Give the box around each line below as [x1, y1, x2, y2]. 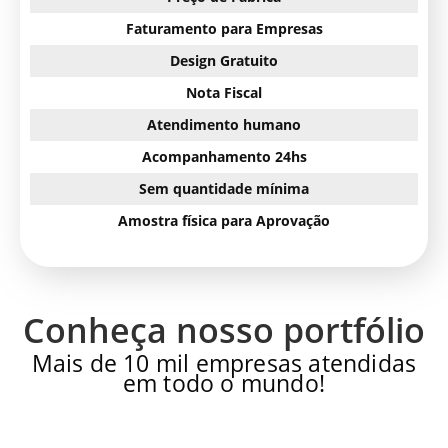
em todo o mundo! [122, 367, 326, 400]
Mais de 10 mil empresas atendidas [31, 347, 417, 380]
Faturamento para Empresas [125, 19, 323, 39]
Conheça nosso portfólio [23, 307, 425, 354]
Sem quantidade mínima [139, 179, 309, 199]
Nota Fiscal [186, 83, 262, 103]
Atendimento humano [147, 115, 301, 135]
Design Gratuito [170, 51, 278, 71]
